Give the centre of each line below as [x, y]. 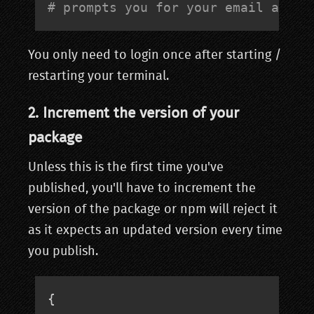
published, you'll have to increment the [142, 189]
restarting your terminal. [98, 76]
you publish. [63, 252]
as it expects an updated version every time [155, 231]
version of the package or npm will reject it [153, 210]
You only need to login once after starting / [155, 55]
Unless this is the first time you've [126, 168]
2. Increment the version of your [134, 113]
